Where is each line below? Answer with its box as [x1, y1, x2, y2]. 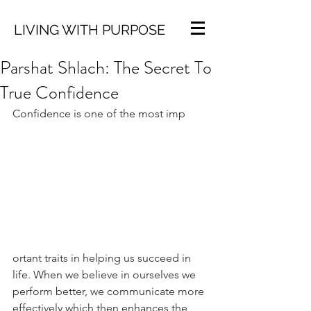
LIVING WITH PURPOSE [14, 22, 165, 38]
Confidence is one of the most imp [12, 107, 185, 120]
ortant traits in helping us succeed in [12, 251, 194, 264]
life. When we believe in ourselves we [12, 267, 199, 281]
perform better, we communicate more [12, 284, 207, 298]
